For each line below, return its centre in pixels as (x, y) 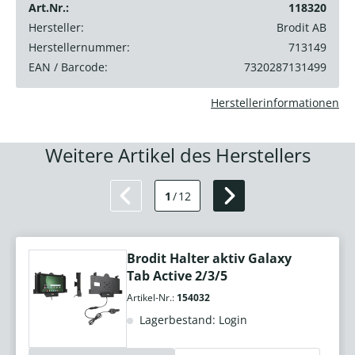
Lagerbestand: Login (192, 320)
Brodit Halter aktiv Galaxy (209, 259)
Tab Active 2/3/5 (177, 276)
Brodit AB (302, 28)
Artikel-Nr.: (152, 298)
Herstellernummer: (79, 48)
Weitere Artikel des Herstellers (177, 155)
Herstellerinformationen (275, 103)
